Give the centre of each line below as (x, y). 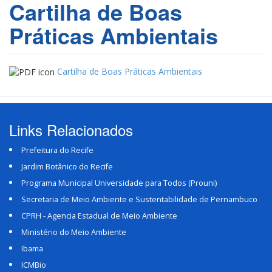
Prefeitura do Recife (57, 151)
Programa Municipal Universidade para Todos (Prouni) (119, 183)
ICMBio (34, 265)
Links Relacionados (71, 130)
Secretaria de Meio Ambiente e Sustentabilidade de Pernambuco (139, 200)
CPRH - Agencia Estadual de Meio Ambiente (99, 216)
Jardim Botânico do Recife (67, 167)
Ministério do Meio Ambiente (74, 233)
